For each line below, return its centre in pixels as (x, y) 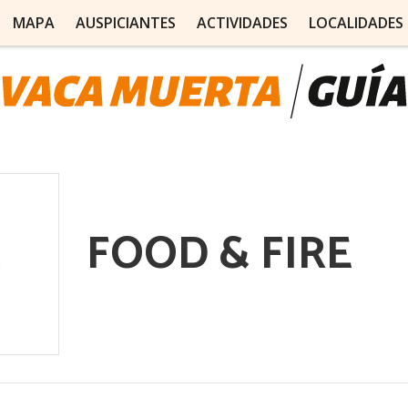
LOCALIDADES (356, 23)
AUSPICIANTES (125, 23)
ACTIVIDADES (242, 23)
